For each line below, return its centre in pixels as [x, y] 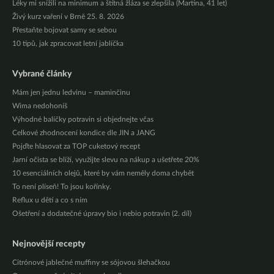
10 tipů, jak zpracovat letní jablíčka [68, 43]
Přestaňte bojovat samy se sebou [65, 30]
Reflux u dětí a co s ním [50, 200]
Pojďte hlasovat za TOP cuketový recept [76, 146]
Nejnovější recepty [49, 244]
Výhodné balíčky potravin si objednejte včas [83, 119]
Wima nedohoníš [40, 106]
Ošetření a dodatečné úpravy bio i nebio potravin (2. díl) [102, 213]
